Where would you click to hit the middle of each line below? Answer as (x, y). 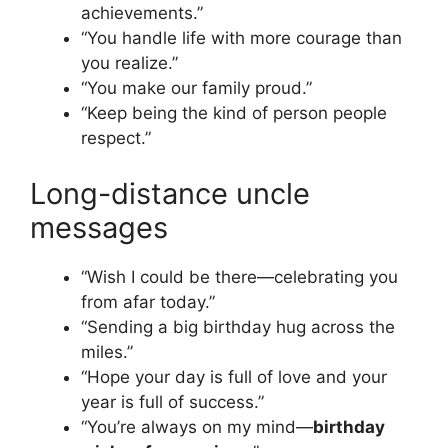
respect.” (116, 138)
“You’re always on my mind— (197, 426)
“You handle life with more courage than (241, 38)
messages (99, 227)
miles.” (107, 351)
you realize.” (129, 63)
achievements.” (142, 13)
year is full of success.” (172, 401)
